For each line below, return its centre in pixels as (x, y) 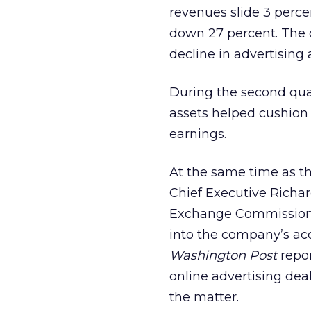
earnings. (198, 134)
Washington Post (223, 255)
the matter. (204, 297)
